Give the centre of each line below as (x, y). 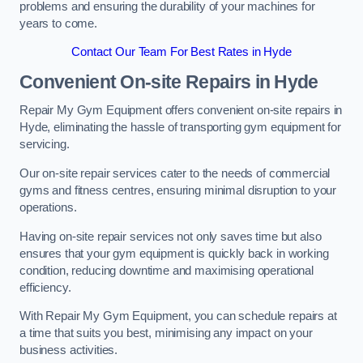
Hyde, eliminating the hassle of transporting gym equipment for (180, 128)
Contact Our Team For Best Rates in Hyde (181, 52)
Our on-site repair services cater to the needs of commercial (175, 173)
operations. (48, 207)
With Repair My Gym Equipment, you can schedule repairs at (178, 316)
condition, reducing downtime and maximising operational (167, 270)
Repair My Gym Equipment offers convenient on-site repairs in (181, 111)
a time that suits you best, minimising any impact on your (166, 333)
